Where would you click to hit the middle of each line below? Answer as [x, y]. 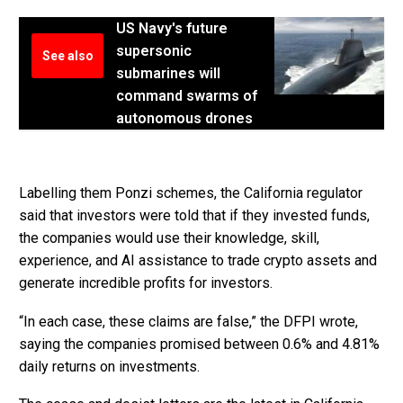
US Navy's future [172, 28]
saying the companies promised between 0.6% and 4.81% [199, 344]
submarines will [168, 73]
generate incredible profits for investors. [146, 283]
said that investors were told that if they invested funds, [194, 216]
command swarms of [187, 95]
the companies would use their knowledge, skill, [169, 238]
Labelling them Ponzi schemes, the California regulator [191, 193]
